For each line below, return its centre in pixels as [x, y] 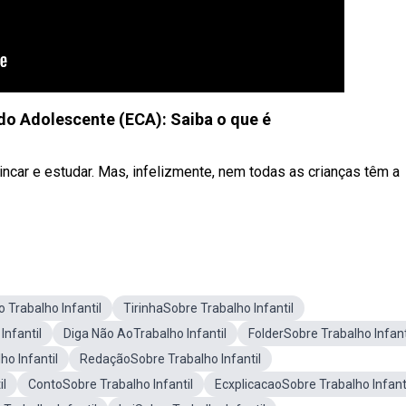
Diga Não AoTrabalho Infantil [145, 333]
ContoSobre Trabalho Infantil [111, 384]
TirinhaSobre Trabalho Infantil [208, 308]
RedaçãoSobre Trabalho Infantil [170, 359]
